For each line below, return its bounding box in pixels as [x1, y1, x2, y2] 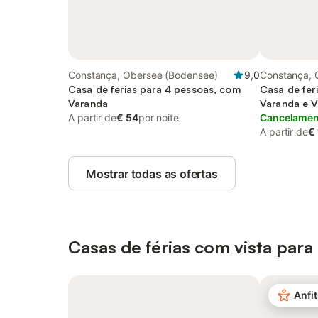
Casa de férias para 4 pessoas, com [68, 83, 241, 95]
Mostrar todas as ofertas [86, 167, 218, 181]
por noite [138, 111, 179, 124]
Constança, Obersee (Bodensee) [68, 69, 218, 81]
